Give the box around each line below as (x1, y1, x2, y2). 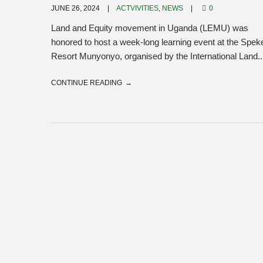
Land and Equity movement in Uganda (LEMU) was (51, 23, 248, 33)
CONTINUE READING (51, 79, 122, 87)
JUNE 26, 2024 (51, 4, 102, 12)
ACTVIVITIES (116, 4, 159, 12)
